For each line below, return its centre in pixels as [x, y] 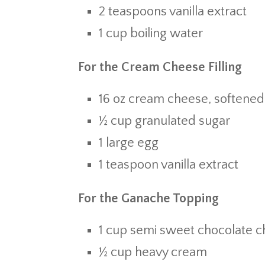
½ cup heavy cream [153, 252]
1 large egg [129, 143]
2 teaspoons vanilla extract [173, 12]
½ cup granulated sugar [164, 121]
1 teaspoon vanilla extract [169, 165]
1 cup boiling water [151, 33]
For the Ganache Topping [148, 198]
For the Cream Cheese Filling [160, 67]
